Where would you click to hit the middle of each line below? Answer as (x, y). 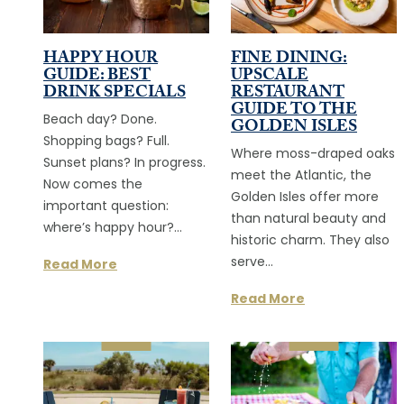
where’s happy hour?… (113, 228)
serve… (252, 262)
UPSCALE (270, 77)
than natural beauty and (308, 219)
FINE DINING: (289, 60)
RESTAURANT (288, 94)
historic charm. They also (310, 241)
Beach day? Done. (100, 120)
